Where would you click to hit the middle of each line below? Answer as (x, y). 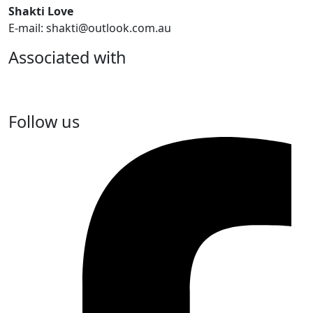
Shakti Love (41, 11)
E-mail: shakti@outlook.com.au (90, 28)
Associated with (67, 57)
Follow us (44, 121)
